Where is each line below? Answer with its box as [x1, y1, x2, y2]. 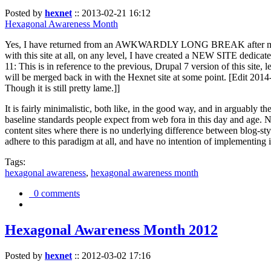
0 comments [29, 188, 80, 199]
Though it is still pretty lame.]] [5, 83, 120, 94]
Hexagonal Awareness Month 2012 [5, 222, 218, 238]
